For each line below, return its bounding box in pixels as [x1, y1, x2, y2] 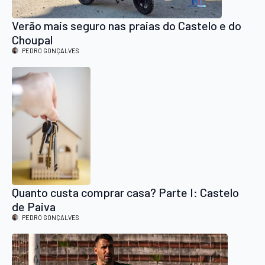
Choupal [12, 32, 53, 47]
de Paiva [12, 199, 56, 214]
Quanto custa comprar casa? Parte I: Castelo [12, 185, 239, 199]
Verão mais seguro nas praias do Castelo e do [12, 18, 241, 33]
